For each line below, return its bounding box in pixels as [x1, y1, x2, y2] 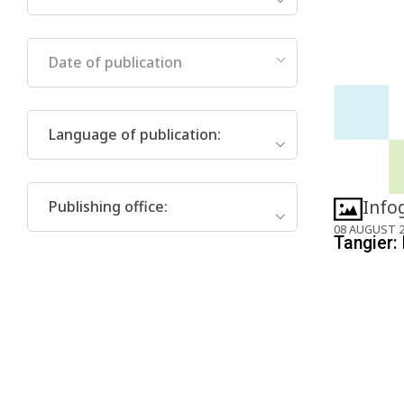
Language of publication [49, 124, 217, 144]
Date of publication [49, 52, 182, 72]
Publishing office [49, 197, 164, 216]
